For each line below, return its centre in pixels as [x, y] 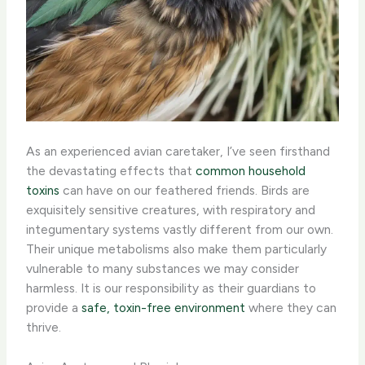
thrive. [44, 328]
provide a [54, 308]
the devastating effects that [111, 171]
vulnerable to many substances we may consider [163, 269]
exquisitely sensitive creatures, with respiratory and [171, 210]
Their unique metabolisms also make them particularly [177, 249]
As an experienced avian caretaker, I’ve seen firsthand [178, 152]
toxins [43, 191]
